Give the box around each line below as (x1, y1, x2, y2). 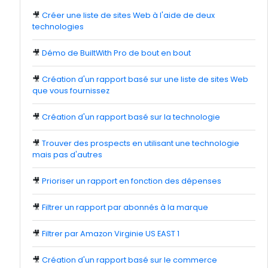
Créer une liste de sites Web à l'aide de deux (42, 10, 215, 20)
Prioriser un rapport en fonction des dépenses (42, 176, 221, 186)
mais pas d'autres (32, 150, 102, 160)
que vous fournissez (32, 86, 109, 96)
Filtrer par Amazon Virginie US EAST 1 (42, 229, 179, 239)
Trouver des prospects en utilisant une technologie (42, 138, 239, 148)
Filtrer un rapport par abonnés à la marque (42, 202, 208, 212)
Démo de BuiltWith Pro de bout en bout (42, 48, 191, 58)
